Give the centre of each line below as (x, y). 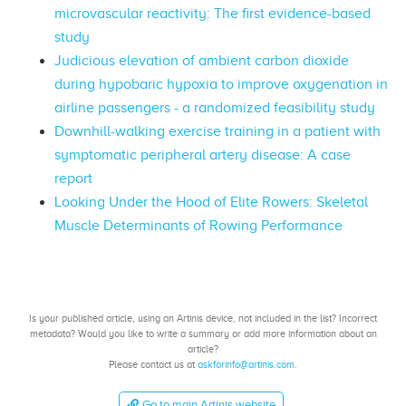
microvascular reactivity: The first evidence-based (213, 14)
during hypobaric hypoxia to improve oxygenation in (221, 85)
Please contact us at (153, 364)
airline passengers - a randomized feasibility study (215, 108)
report (73, 179)
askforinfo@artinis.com (246, 364)
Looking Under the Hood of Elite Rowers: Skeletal (211, 203)
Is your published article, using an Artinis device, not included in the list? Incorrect (203, 318)
